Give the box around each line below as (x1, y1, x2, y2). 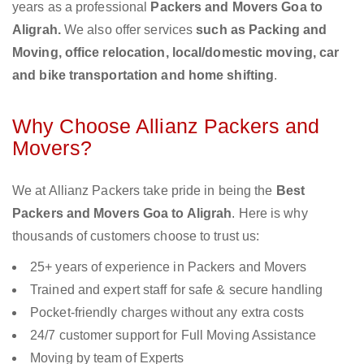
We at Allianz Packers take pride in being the (12, 184, 276, 198)
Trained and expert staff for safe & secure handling (30, 283, 323, 297)
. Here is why (232, 206, 308, 221)
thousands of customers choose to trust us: (12, 229, 260, 244)
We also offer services (63, 23, 197, 37)
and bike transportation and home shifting (12, 68, 275, 83)
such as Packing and (196, 23, 327, 37)
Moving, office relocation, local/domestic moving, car (12, 45, 340, 60)
